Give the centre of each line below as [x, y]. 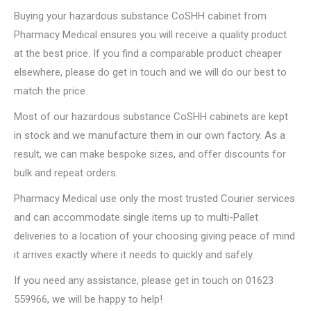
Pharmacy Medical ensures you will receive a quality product [150, 35]
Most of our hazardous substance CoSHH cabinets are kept [151, 117]
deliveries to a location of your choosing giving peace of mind [154, 236]
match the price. [51, 91]
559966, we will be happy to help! [88, 300]
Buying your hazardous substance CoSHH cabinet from [140, 16]
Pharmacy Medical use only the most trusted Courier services [154, 199]
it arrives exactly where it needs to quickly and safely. [134, 255]
